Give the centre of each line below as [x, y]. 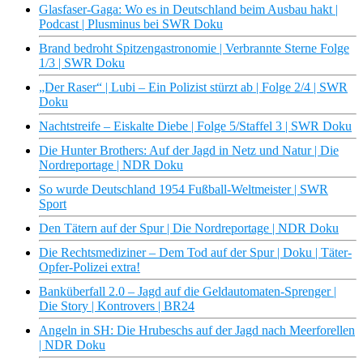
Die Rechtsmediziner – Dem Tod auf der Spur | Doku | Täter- [195, 253]
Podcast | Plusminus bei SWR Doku [131, 24]
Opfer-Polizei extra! [90, 267]
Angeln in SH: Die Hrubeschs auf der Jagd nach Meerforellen [197, 331]
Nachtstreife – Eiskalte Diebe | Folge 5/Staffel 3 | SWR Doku [195, 126]
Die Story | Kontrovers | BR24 [117, 306]
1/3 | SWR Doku [82, 63]
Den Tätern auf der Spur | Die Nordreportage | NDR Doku [189, 228]
